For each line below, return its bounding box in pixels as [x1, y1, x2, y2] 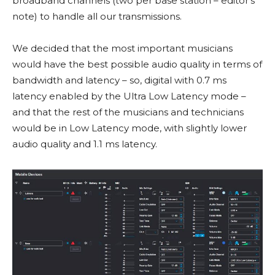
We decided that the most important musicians [12, 42, 233, 54]
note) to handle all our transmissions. [12, 10, 182, 22]
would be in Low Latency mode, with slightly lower [12, 122, 247, 134]
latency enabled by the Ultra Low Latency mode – [12, 90, 246, 102]
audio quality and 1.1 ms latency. [12, 137, 157, 150]
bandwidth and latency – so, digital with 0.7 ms [12, 74, 227, 86]
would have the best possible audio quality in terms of [12, 58, 262, 70]
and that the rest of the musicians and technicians [12, 106, 244, 118]
